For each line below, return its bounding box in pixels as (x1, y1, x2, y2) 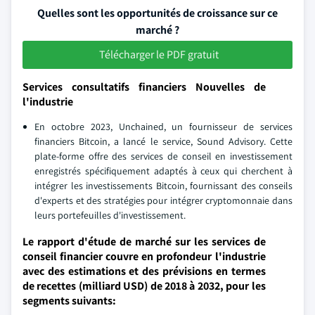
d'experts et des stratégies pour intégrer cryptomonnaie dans (34, 194, 292, 207)
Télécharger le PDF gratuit (99, 47, 219, 62)
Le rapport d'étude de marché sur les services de (22, 234, 266, 249)
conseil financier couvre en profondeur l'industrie (22, 249, 266, 264)
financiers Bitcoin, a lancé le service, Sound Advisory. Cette (34, 135, 292, 148)
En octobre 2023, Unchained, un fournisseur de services (34, 120, 292, 133)
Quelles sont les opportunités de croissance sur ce (37, 6, 278, 20)
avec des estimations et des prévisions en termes (22, 264, 266, 278)
